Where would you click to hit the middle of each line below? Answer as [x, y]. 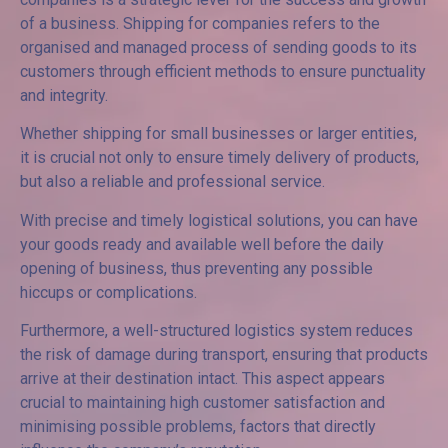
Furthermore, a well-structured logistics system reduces [216, 331]
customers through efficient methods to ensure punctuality [223, 72]
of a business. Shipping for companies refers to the [200, 24]
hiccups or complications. [108, 292]
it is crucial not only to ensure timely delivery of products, [219, 158]
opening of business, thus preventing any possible [196, 268]
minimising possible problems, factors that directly [198, 427]
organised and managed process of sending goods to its [218, 48]
